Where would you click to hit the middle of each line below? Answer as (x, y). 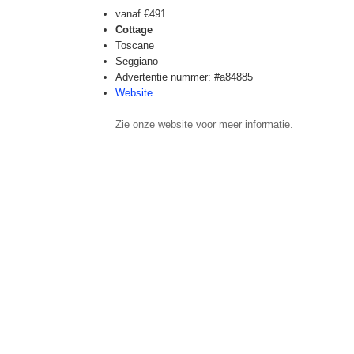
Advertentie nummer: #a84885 (184, 77)
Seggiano (137, 61)
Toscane (135, 45)
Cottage (134, 30)
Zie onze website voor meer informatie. (204, 124)
